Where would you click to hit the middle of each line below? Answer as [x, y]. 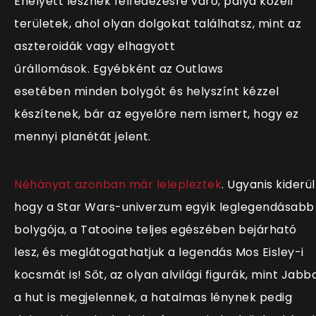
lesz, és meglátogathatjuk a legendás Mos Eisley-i [159, 253]
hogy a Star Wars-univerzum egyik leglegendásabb [164, 207]
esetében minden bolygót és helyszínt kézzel [147, 92]
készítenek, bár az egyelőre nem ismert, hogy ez [157, 114]
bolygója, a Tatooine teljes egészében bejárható [156, 230]
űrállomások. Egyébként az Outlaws [119, 69]
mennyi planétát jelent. [83, 137]
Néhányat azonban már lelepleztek [118, 185]
